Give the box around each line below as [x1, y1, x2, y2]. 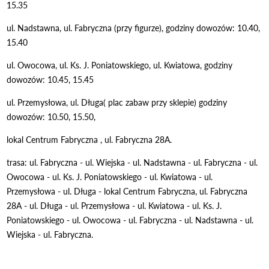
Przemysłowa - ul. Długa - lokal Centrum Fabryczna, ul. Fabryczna [7, 186, 248, 196]
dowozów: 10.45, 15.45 [7, 74, 94, 85]
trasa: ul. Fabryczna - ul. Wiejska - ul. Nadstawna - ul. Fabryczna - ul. [7, 157, 258, 168]
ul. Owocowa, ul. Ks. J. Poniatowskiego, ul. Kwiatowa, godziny [7, 59, 233, 70]
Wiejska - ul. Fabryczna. [7, 229, 94, 240]
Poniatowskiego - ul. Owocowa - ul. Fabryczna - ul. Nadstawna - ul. [7, 214, 254, 225]
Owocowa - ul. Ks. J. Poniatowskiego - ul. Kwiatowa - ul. [7, 171, 213, 182]
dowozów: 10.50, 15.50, [7, 111, 96, 122]
